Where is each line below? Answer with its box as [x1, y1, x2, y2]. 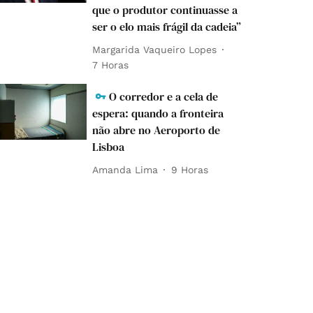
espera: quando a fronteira [92, 105, 224, 122]
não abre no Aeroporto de [92, 122, 221, 138]
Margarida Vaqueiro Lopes [92, 43, 217, 55]
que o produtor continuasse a [92, 2, 238, 18]
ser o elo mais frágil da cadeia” [92, 19, 242, 35]
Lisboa [92, 139, 125, 155]
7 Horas [92, 59, 129, 71]
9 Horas [171, 163, 209, 175]
